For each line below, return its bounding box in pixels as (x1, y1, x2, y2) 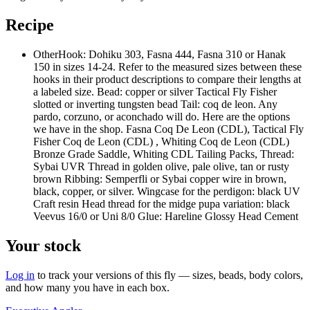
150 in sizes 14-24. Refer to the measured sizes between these (33, 60, 302, 73)
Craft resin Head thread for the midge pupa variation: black (33, 197, 290, 210)
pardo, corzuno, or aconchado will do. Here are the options (33, 110, 290, 122)
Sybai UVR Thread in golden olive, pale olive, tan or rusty (33, 160, 289, 172)
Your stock (6, 236, 81, 255)
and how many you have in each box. (6, 281, 170, 293)
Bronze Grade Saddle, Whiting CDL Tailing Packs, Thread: (33, 147, 294, 160)
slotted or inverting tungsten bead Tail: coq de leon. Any (33, 98, 277, 110)
